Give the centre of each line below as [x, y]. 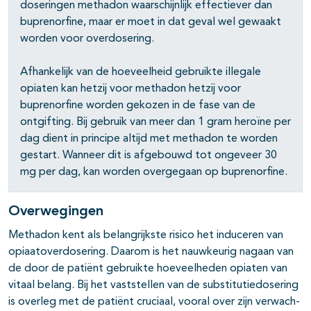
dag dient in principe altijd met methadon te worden [149, 139]
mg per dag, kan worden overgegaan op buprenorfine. [154, 173]
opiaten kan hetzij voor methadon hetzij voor [131, 89]
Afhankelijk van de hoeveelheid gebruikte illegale [141, 73]
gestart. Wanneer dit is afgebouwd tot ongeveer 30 [149, 156]
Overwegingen [56, 212]
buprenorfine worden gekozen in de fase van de [138, 106]
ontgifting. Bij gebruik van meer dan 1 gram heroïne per [155, 123]
